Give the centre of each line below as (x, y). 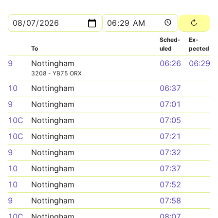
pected (199, 48)
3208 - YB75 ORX (56, 73)
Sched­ (170, 40)
